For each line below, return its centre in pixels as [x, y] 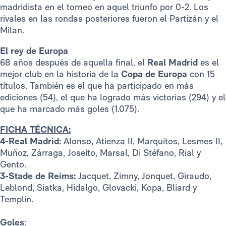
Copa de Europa [155, 74]
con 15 [202, 74]
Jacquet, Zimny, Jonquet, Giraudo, [144, 176]
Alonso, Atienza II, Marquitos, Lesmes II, [142, 141]
